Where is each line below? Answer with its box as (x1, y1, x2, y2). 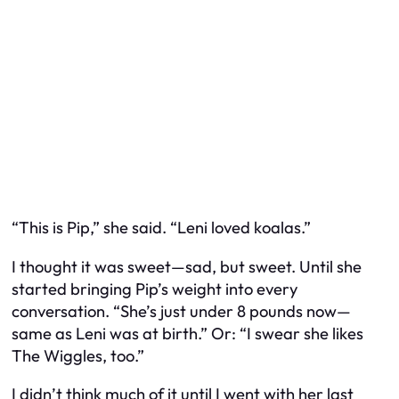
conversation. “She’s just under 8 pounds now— (12, 300, 351, 322)
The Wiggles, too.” (12, 345, 144, 366)
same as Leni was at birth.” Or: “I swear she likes (12, 322, 363, 344)
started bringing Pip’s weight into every (12, 278, 297, 299)
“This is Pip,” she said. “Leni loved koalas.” (12, 217, 311, 239)
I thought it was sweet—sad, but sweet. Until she (12, 256, 362, 277)
